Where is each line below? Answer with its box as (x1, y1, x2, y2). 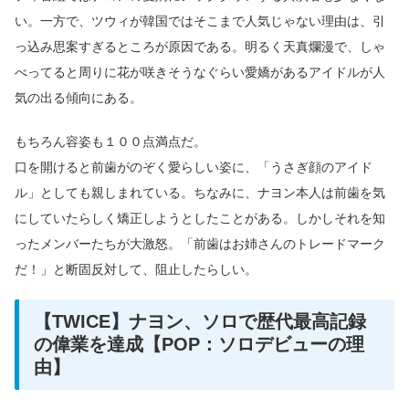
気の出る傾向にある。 (15, 90, 142, 106)
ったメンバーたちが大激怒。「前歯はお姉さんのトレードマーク (15, 236, 385, 251)
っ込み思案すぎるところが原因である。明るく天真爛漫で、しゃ (15, 39, 385, 55)
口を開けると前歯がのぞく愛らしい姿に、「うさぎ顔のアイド (15, 159, 372, 174)
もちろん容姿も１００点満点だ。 (15, 133, 206, 149)
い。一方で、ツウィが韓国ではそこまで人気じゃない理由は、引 (15, 14, 385, 29)
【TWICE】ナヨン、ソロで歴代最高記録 (34, 311, 366, 332)
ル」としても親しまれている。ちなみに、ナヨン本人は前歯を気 (15, 184, 385, 200)
